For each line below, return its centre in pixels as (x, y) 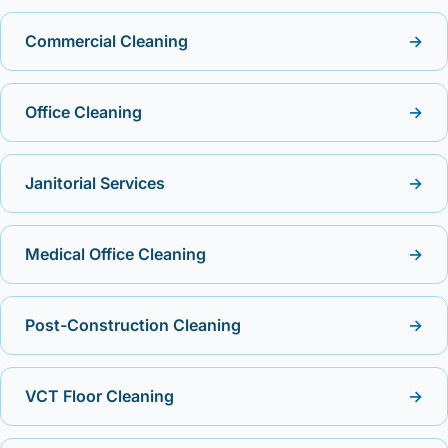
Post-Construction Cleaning (133, 325)
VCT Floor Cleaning (99, 396)
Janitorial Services (95, 183)
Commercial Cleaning (106, 41)
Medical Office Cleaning (115, 254)
